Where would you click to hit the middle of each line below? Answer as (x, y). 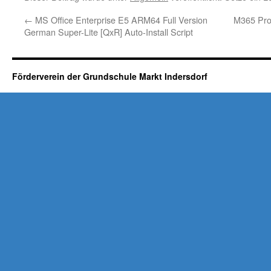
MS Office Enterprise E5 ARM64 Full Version (120, 20)
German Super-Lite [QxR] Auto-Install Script (109, 32)
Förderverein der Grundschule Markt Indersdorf (110, 76)
